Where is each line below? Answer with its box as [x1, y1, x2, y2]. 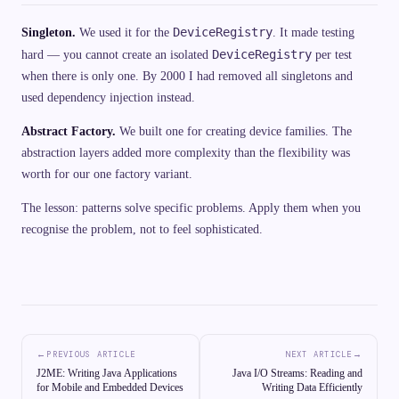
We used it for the [76, 25, 173, 39]
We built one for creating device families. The [116, 124, 352, 138]
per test [312, 47, 352, 61]
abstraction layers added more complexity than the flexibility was [21, 145, 350, 159]
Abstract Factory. [21, 124, 116, 138]
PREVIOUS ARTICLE [46, 348, 136, 360]
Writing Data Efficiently [262, 380, 362, 394]
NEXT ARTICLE [285, 348, 353, 360]
